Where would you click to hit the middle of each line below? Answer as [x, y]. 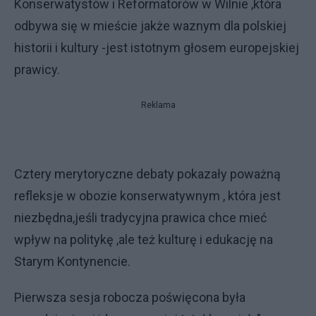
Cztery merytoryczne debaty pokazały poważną [147, 174]
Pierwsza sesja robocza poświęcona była [130, 297]
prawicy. [37, 69]
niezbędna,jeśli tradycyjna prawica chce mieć [140, 218]
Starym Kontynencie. [74, 261]
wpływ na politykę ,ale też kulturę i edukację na [144, 239]
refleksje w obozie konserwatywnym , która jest [147, 196]
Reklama [158, 105]
